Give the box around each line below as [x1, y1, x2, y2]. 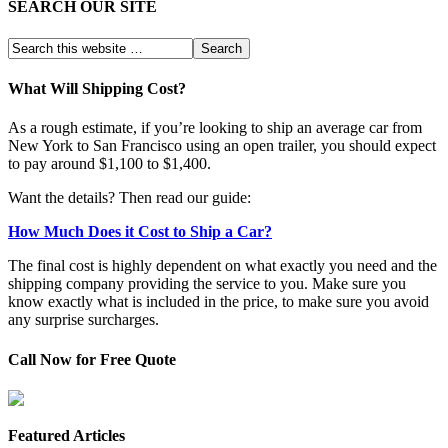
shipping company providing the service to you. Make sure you [8, 275, 406, 293]
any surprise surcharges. [8, 311, 159, 329]
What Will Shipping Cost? [8, 79, 186, 97]
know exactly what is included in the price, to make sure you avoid [8, 293, 429, 311]
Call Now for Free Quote [8, 350, 176, 368]
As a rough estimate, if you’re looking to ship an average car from [8, 119, 422, 137]
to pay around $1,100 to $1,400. [8, 155, 211, 173]
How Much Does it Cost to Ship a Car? [8, 223, 272, 241]
